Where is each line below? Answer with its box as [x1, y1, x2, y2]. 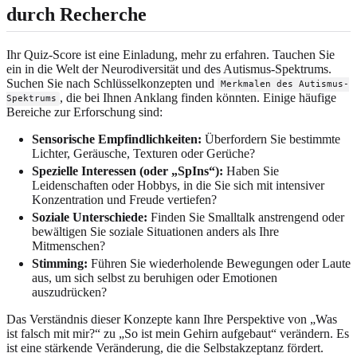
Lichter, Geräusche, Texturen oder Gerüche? [32, 146, 255, 160]
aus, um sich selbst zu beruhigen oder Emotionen [32, 270, 277, 284]
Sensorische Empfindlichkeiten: [32, 131, 202, 146]
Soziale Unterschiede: [32, 210, 147, 224]
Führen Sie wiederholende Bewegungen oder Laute [88, 256, 351, 270]
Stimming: [32, 256, 88, 270]
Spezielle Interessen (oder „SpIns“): [32, 163, 223, 178]
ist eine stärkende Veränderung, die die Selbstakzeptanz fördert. [6, 340, 324, 355]
